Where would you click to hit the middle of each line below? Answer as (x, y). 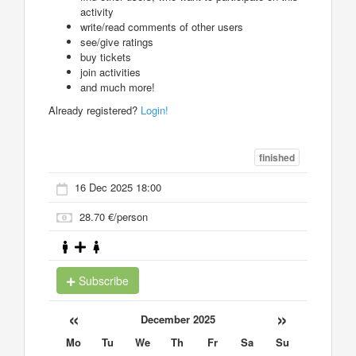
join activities (110, 72)
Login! (155, 110)
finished (277, 158)
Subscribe (102, 280)
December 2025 (178, 319)
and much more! (118, 87)
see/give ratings (117, 42)
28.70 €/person (114, 216)
